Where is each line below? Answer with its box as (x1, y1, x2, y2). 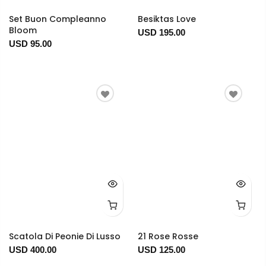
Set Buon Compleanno (9, 12, 106, 25)
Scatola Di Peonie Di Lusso (9, 230, 121, 242)
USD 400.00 (9, 244, 56, 255)
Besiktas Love (137, 12, 196, 25)
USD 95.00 (9, 38, 52, 49)
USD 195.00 (137, 27, 185, 37)
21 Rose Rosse (137, 230, 198, 242)
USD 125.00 (137, 244, 185, 255)
